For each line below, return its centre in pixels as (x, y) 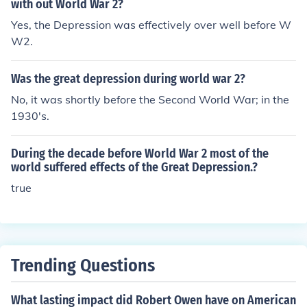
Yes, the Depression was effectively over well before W (151, 25)
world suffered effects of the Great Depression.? (134, 167)
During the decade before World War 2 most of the (140, 153)
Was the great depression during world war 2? (128, 79)
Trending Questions (83, 266)
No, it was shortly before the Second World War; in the (150, 99)
